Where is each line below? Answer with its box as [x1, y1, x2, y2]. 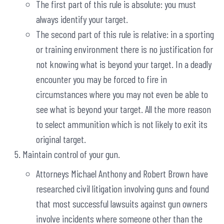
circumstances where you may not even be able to [36, 88, 208, 100]
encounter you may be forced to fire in [36, 73, 167, 85]
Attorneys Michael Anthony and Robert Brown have [36, 167, 208, 180]
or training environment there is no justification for [36, 43, 213, 55]
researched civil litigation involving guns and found [36, 182, 209, 195]
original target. [36, 133, 86, 145]
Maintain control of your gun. [22, 148, 120, 160]
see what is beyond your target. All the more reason [36, 103, 211, 115]
